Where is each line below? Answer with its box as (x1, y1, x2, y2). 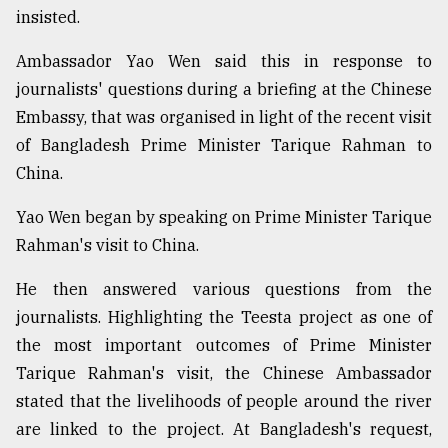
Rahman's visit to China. (16, 235, 199, 256)
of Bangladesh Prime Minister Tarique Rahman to (16, 135, 432, 156)
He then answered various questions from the (16, 279, 432, 300)
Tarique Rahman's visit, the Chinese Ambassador (16, 363, 432, 384)
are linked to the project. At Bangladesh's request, (16, 419, 432, 440)
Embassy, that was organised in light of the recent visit (16, 107, 432, 128)
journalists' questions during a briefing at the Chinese (16, 79, 432, 100)
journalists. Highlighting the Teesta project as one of (16, 307, 432, 328)
